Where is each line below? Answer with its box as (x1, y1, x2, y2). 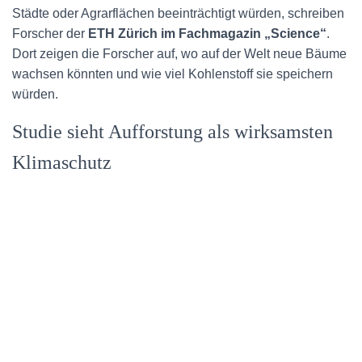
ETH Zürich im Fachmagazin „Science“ (88, 27, 326, 40)
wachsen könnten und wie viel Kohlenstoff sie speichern (12, 67, 333, 81)
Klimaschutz (12, 152, 112, 173)
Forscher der (12, 27, 88, 40)
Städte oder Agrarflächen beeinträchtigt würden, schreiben (12, 6, 344, 20)
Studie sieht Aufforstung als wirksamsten (12, 121, 333, 142)
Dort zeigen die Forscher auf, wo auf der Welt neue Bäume (12, 47, 347, 61)
